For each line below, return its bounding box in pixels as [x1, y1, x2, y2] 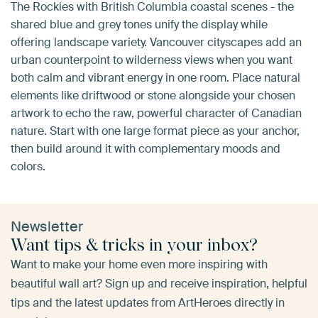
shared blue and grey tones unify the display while [11, 17, 268, 33]
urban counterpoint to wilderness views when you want [11, 53, 292, 68]
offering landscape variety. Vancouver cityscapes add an [11, 35, 302, 50]
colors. [11, 159, 45, 175]
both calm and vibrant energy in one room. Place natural [11, 70, 300, 86]
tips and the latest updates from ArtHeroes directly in [11, 295, 285, 311]
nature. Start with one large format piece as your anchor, [11, 124, 300, 139]
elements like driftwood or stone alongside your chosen [11, 88, 295, 104]
